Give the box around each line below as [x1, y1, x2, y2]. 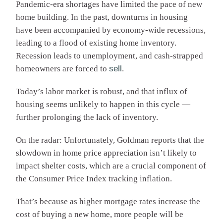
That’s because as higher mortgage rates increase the [16, 197, 200, 207]
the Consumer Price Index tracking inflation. [16, 174, 172, 184]
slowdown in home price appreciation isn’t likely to [16, 148, 197, 158]
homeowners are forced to [16, 64, 109, 74]
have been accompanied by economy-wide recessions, [16, 25, 206, 35]
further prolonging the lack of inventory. [16, 112, 158, 122]
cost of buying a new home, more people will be [16, 210, 183, 220]
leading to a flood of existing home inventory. [16, 38, 176, 48]
